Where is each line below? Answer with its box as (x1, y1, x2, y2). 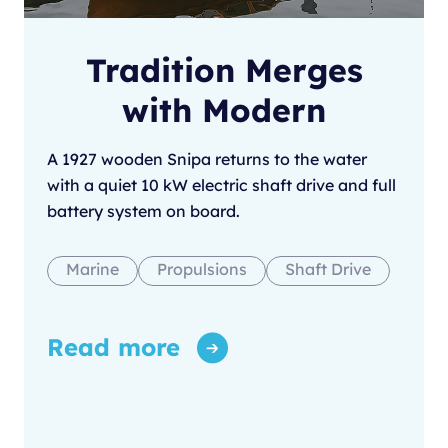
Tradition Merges (85, 50, 363, 91)
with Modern (122, 90, 326, 131)
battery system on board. (47, 201, 240, 222)
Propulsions (157, 259, 247, 280)
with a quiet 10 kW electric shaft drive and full (47, 175, 396, 196)
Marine (66, 259, 119, 280)
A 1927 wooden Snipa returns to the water (47, 149, 367, 170)
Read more (47, 332, 180, 363)
